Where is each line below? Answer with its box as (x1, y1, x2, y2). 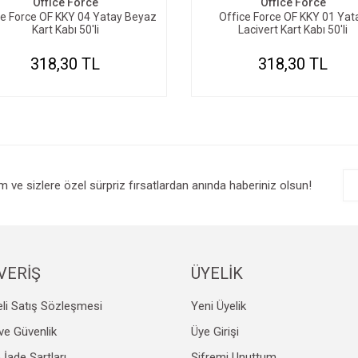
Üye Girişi (190, 324, 239, 339)
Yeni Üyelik (190, 299, 246, 313)
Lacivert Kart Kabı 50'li (238, 23, 348, 36)
